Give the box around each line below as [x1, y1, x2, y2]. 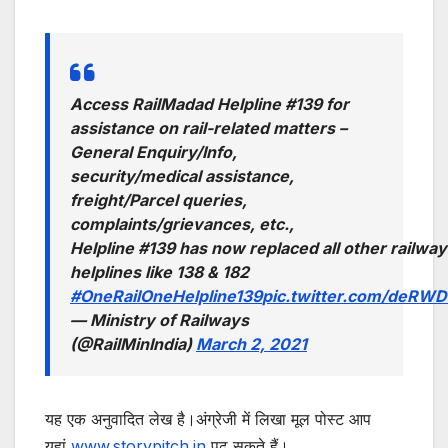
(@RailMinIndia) [70, 334, 196, 355]
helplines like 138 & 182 [70, 262, 249, 283]
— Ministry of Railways [70, 310, 249, 331]
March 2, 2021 [196, 334, 307, 355]
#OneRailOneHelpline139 [70, 286, 262, 307]
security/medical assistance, [70, 166, 294, 187]
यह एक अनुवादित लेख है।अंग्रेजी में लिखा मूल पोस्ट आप [45, 409, 371, 430]
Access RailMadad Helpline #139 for [70, 94, 349, 115]
